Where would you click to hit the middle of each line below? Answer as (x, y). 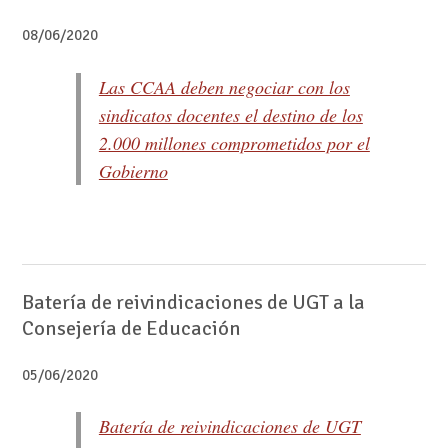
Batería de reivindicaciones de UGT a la (193, 302)
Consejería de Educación (131, 328)
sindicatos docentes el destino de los (230, 114)
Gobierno (133, 170)
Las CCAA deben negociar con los (224, 86)
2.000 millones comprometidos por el (234, 142)
